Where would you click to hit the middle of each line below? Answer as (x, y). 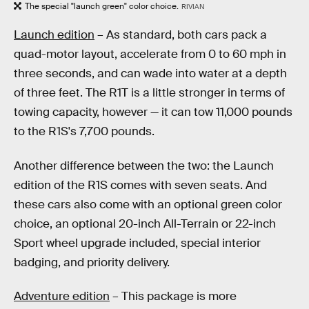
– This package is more (173, 297)
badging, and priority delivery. (92, 262)
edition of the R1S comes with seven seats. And (140, 185)
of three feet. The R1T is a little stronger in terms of (149, 92)
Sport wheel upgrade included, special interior (137, 243)
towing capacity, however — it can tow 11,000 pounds (153, 112)
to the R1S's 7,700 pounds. (84, 131)
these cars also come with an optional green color (148, 204)
